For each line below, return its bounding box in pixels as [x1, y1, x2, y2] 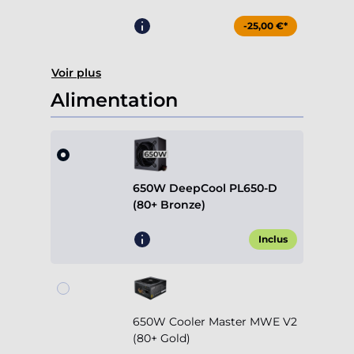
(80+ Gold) [133, 331, 190, 346]
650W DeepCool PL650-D [133, 181, 277, 196]
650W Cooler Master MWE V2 [133, 314, 297, 330]
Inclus [258, 233, 288, 246]
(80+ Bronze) [133, 198, 205, 213]
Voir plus [51, 66, 101, 81]
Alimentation [51, 88, 178, 112]
